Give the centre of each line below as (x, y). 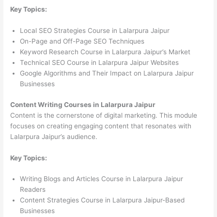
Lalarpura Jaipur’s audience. (54, 136)
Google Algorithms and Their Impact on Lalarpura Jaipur (107, 73)
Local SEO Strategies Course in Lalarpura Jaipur (95, 31)
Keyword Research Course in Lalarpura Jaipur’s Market (105, 52)
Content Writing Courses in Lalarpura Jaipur (83, 104)
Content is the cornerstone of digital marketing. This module (104, 115)
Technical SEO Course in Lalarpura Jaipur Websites (100, 63)
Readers (33, 190)
